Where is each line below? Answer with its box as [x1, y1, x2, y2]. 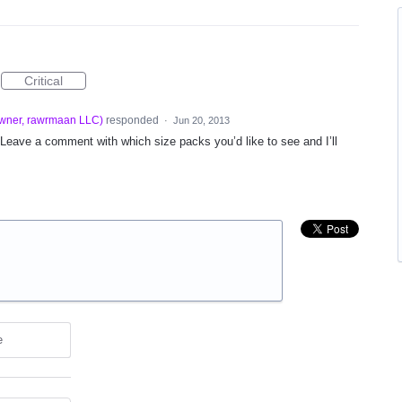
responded [102, 113, 162, 127]
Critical [24, 73, 63, 88]
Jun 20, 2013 [172, 114, 230, 126]
